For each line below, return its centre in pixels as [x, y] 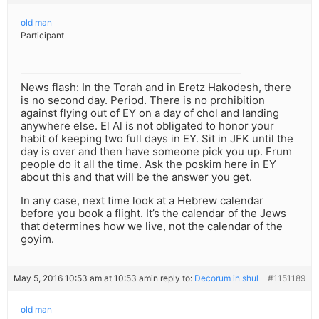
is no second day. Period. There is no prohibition [143, 100]
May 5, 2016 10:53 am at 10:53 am [82, 278]
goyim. [37, 239]
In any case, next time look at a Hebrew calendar [142, 201]
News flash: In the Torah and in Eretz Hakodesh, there [156, 88]
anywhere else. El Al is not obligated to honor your [147, 126]
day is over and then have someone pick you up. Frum [156, 152]
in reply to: [173, 278]
